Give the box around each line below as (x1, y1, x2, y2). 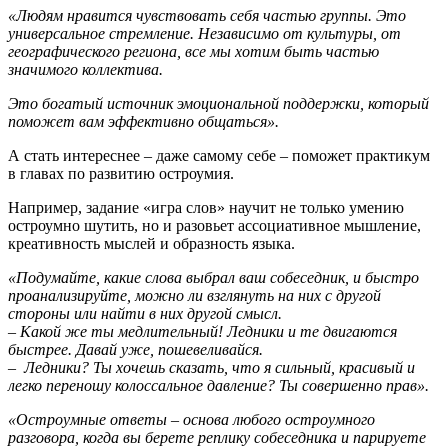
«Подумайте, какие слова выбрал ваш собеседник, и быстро (8, 269, 419, 287)
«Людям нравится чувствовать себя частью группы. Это (8, 7, 406, 25)
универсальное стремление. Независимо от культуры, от (8, 25, 401, 43)
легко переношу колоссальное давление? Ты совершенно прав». (8, 377, 429, 395)
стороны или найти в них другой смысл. (8, 305, 282, 323)
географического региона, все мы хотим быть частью (8, 43, 379, 61)
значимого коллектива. (8, 61, 163, 79)
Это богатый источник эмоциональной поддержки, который (8, 95, 429, 113)
